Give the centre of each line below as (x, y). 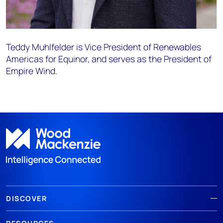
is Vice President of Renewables (138, 47)
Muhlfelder (53, 47)
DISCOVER (26, 198)
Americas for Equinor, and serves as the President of (109, 59)
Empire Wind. (32, 71)
